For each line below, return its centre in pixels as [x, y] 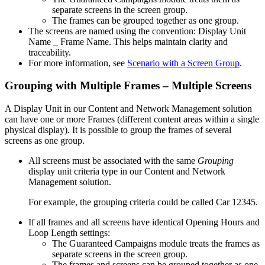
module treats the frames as [208, 244]
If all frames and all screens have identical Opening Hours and [144, 222]
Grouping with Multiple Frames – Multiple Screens [128, 86]
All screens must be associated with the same [113, 161]
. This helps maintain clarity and [168, 41]
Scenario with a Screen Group [183, 63]
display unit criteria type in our [86, 172]
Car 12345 [236, 202]
